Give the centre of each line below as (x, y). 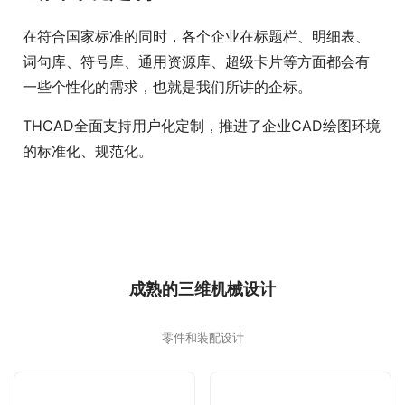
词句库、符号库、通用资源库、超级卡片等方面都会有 (196, 170)
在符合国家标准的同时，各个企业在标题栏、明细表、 (196, 145)
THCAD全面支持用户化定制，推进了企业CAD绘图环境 (202, 235)
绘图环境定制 (88, 99)
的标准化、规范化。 (88, 260)
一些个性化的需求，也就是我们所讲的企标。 (167, 196)
